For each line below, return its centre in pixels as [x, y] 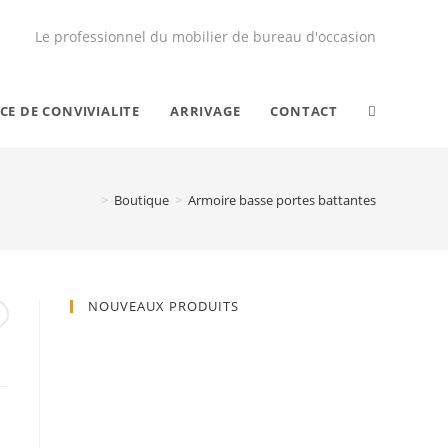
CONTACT [304, 111]
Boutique [141, 199]
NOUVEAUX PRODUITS [163, 306]
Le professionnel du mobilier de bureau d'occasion [205, 36]
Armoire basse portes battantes [282, 199]
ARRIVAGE [205, 111]
